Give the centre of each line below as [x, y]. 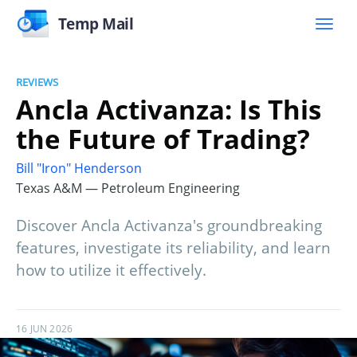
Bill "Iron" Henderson [79, 169]
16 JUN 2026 [45, 329]
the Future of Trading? [163, 139]
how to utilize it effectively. [111, 271]
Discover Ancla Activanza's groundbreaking [169, 226]
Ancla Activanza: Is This [169, 109]
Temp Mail [96, 24]
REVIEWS [37, 82]
